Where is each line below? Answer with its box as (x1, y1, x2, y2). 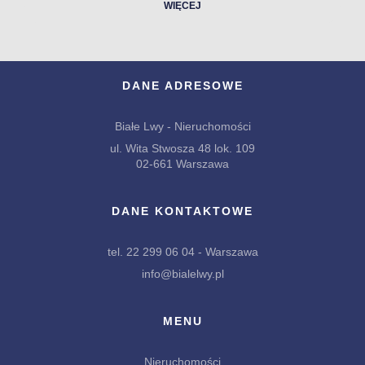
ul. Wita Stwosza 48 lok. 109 (110, 142, 255, 155)
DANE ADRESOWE (121, 79, 244, 92)
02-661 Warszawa (136, 157, 229, 170)
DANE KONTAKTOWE (112, 204, 253, 218)
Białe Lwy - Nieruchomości (114, 120, 251, 133)
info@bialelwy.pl (141, 267, 224, 280)
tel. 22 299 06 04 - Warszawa (107, 245, 258, 258)
